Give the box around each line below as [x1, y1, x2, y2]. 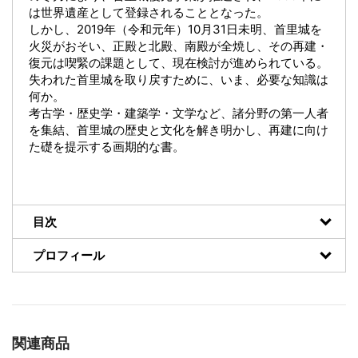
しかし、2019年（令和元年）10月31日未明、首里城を [29, 22, 322, 38]
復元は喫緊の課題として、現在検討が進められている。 [29, 55, 328, 71]
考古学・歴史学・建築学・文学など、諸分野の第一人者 [29, 105, 328, 121]
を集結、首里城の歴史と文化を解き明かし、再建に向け [29, 122, 328, 138]
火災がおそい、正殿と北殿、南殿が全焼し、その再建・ [29, 38, 328, 54]
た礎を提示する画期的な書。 [29, 139, 185, 155]
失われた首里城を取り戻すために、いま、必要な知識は [29, 72, 328, 88]
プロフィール [33, 248, 105, 264]
